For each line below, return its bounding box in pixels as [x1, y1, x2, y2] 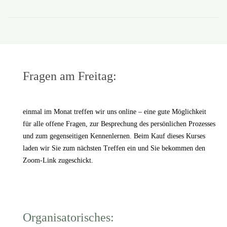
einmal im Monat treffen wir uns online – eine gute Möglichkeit [22, 107, 206, 116]
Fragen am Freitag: [22, 69, 117, 83]
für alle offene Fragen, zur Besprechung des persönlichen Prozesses [22, 120, 215, 128]
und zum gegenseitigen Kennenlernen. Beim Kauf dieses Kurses [22, 132, 205, 140]
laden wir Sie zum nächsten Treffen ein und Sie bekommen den [22, 144, 205, 152]
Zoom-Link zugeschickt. [22, 156, 93, 164]
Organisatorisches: [22, 210, 114, 224]
